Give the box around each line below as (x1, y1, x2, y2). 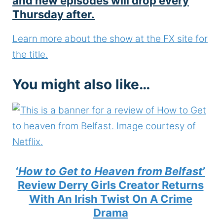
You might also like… (12, 76, 150, 93)
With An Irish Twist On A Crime (29, 192, 192, 205)
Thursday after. (12, 7, 95, 21)
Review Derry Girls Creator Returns (17, 178, 204, 191)
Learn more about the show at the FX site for (12, 33, 208, 44)
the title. (12, 48, 48, 60)
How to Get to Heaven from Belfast (18, 164, 203, 178)
